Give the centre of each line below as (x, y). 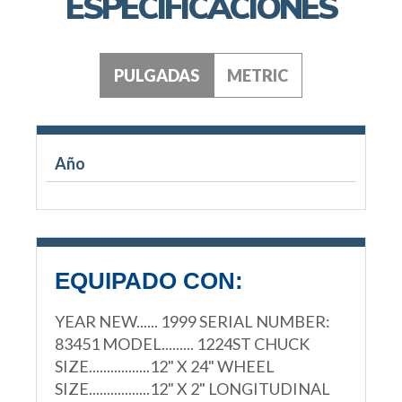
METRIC (258, 75)
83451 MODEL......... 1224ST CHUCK (182, 343)
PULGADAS (156, 75)
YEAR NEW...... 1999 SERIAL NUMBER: (192, 321)
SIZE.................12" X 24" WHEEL (164, 366)
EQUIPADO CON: (149, 280)
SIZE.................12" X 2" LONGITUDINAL (192, 388)
